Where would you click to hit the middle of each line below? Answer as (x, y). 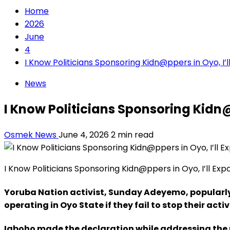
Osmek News (31, 135)
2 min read (132, 135)
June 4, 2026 (85, 135)
